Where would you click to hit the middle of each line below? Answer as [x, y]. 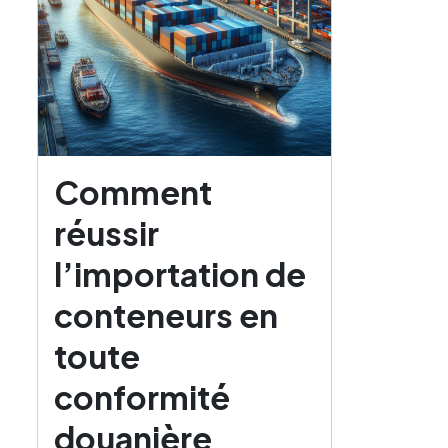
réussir [106, 233]
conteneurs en [166, 315]
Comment [133, 192]
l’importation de [180, 274]
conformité [142, 397]
